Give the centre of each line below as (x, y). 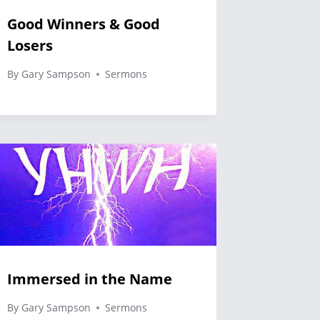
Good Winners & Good (84, 24)
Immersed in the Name (90, 279)
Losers (30, 46)
